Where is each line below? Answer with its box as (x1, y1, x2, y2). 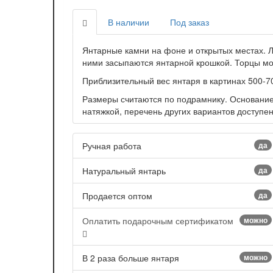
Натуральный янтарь (82, 165, 166, 177)
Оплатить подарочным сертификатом (82, 214, 233, 227)
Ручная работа (82, 140, 141, 152)
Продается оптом (82, 190, 152, 202)
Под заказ (170, 16, 209, 29)
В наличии (108, 16, 149, 29)
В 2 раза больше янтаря (82, 252, 179, 264)
